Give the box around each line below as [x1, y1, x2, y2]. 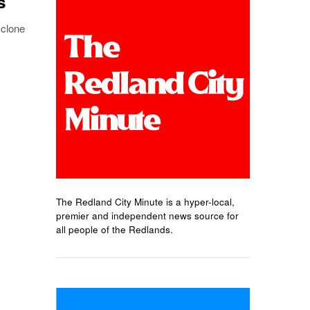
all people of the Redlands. [56, 222, 173, 236]
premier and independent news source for [56, 208, 239, 222]
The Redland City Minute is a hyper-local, [56, 194, 235, 208]
